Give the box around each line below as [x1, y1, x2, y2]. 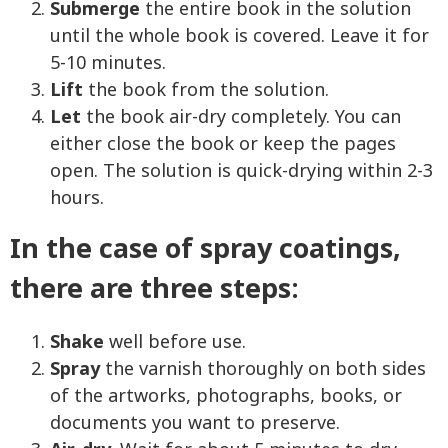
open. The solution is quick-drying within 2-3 [50, 158, 433, 186]
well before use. [104, 329, 246, 357]
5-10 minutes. [50, 50, 166, 78]
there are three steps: [10, 269, 299, 311]
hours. [50, 185, 104, 213]
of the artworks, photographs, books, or [50, 383, 402, 411]
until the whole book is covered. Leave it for [50, 23, 429, 51]
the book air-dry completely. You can [86, 104, 401, 132]
